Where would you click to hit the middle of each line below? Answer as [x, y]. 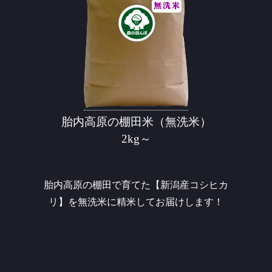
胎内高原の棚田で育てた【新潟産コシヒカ [136, 185]
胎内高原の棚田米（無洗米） [136, 121]
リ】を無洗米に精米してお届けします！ [136, 202]
